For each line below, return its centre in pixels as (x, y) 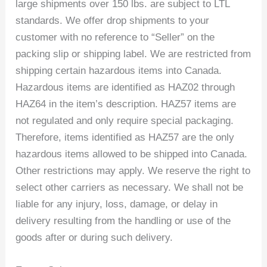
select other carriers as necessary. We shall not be (130, 187)
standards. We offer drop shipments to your (113, 20)
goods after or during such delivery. (94, 237)
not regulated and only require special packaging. (125, 120)
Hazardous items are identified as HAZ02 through (125, 87)
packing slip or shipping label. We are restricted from (133, 54)
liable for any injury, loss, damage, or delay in (117, 204)
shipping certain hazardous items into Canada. (119, 70)
